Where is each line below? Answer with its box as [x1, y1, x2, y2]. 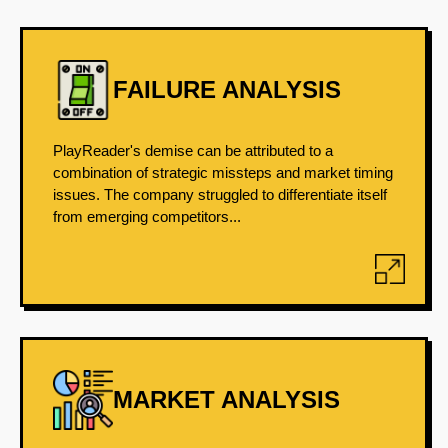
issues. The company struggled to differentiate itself [53, 186, 387, 203]
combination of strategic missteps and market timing [53, 164, 393, 181]
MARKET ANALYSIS [113, 386, 340, 413]
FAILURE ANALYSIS [113, 76, 341, 103]
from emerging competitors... [53, 208, 241, 225]
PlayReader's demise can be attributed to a [53, 142, 333, 159]
